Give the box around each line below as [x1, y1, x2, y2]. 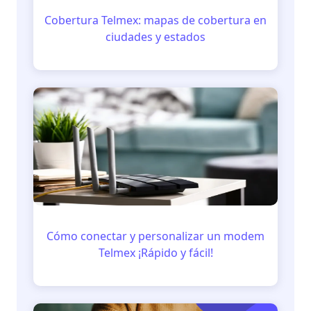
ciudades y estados [106, 29, 205, 45]
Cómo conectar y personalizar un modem [47, 228, 264, 244]
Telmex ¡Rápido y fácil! [98, 244, 213, 260]
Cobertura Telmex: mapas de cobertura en [44, 12, 267, 28]
